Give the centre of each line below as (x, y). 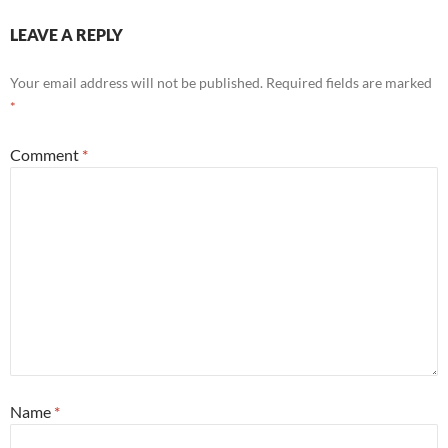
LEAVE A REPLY (66, 34)
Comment (46, 154)
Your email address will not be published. (136, 82)
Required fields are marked (349, 82)
